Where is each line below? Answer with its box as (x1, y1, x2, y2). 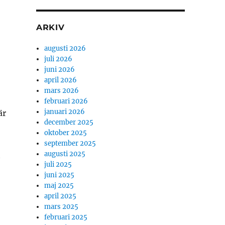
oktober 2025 (44, 129, 87, 137)
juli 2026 (44, 55, 73, 63)
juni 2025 (44, 171, 75, 179)
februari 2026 (44, 97, 88, 105)
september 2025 (44, 139, 96, 148)
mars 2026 (44, 86, 79, 95)
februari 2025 (44, 213, 88, 221)
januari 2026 (44, 107, 85, 116)
